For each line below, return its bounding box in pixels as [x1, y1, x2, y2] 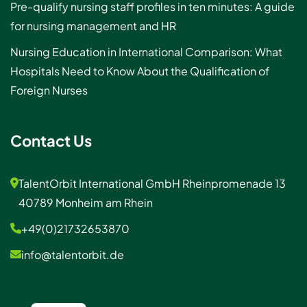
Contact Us [10, 131, 92, 151]
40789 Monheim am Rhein [19, 195, 153, 210]
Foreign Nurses [10, 83, 88, 98]
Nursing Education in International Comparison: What [10, 45, 282, 60]
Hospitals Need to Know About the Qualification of [10, 64, 269, 79]
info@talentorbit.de [21, 247, 124, 262]
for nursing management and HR [10, 19, 176, 34]
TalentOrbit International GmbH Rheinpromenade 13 [19, 176, 286, 191]
